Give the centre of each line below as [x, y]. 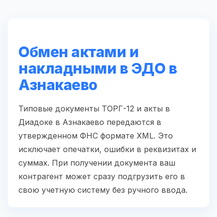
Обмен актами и [78, 52]
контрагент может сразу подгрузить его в [102, 176]
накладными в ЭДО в [98, 68]
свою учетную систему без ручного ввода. [103, 190]
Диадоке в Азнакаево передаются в [90, 122]
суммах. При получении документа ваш [97, 163]
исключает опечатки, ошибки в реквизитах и [107, 149]
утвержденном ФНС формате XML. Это [96, 135]
